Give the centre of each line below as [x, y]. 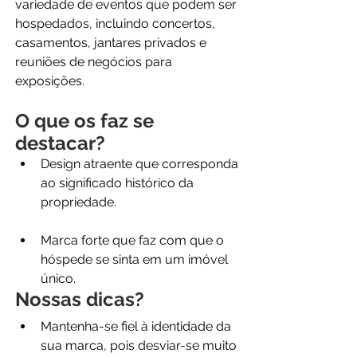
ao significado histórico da [119, 183]
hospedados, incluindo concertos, [117, 24]
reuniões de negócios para [95, 62]
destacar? [60, 143]
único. [58, 279]
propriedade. [78, 202]
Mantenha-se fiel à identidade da [137, 327]
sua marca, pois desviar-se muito [140, 346]
